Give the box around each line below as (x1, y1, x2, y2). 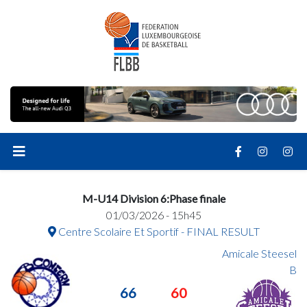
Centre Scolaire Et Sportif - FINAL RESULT (56, 224, 260, 238)
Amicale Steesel (221, 246, 297, 260)
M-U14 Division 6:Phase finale (82, 191, 225, 205)
